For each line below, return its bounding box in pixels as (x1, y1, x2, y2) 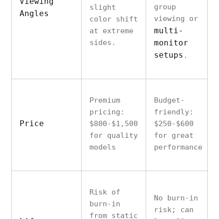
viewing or (154, 14, 198, 23)
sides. (89, 38, 116, 47)
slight (89, 3, 116, 12)
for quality (89, 131, 138, 140)
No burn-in (154, 194, 198, 202)
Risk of (89, 188, 120, 197)
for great (154, 131, 194, 140)
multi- (154, 26, 183, 35)
